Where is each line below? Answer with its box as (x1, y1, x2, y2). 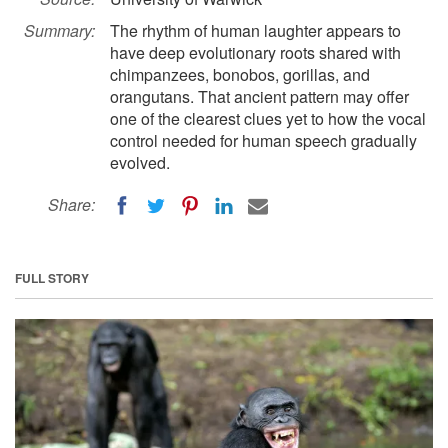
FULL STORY (15, 268, 89, 287)
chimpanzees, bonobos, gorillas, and (110, 63, 370, 86)
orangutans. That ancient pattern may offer (110, 85, 409, 108)
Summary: (24, 19, 95, 42)
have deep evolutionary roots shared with (110, 41, 401, 64)
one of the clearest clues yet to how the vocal (110, 107, 426, 130)
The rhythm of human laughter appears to (110, 19, 401, 42)
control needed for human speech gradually (110, 129, 417, 152)
